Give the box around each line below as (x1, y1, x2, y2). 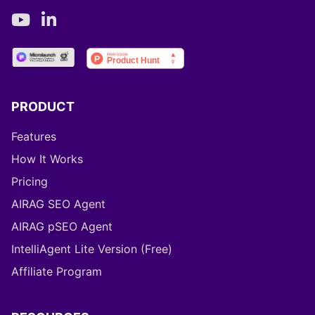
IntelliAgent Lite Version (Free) (11, 242, 172, 257)
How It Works (11, 152, 83, 167)
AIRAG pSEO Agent (11, 219, 112, 234)
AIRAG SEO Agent (11, 197, 105, 212)
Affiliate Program (11, 264, 102, 279)
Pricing (11, 174, 48, 189)
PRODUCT (11, 99, 75, 115)
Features (11, 129, 56, 144)
